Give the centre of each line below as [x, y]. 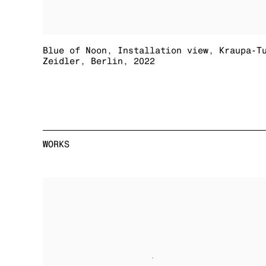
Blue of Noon [75, 50]
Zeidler [61, 61]
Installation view [163, 50]
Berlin [107, 61]
